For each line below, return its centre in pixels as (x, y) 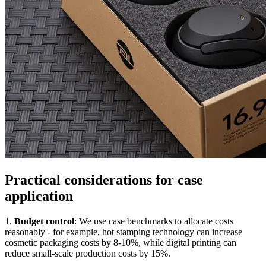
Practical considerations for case (104, 180)
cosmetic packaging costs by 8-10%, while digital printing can (121, 243)
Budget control (44, 221)
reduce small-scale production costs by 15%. (88, 254)
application (39, 196)
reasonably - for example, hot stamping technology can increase (123, 232)
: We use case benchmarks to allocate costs (154, 221)
